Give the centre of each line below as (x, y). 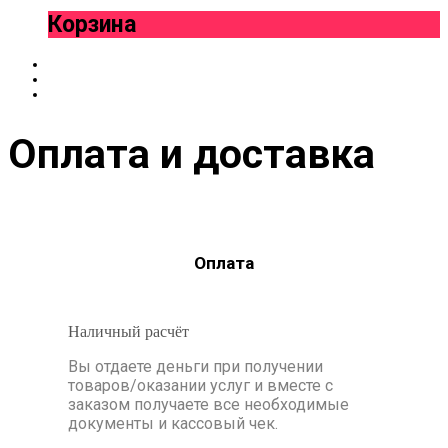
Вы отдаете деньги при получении (195, 366)
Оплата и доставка (191, 153)
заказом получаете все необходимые (208, 404)
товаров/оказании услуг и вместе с (200, 385)
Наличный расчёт (130, 331)
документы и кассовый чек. (173, 423)
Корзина (92, 25)
